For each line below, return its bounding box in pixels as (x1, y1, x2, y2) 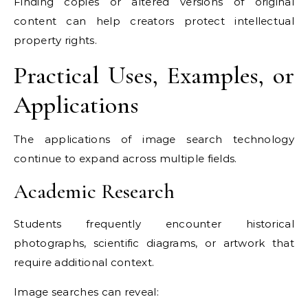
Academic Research (14, 179, 175, 205)
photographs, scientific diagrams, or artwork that (14, 236, 294, 250)
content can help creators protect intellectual (14, 14, 294, 28)
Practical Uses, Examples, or (14, 60, 294, 91)
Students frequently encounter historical (14, 217, 294, 231)
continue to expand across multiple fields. (14, 152, 237, 166)
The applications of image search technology (14, 133, 294, 146)
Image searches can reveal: (14, 285, 159, 299)
